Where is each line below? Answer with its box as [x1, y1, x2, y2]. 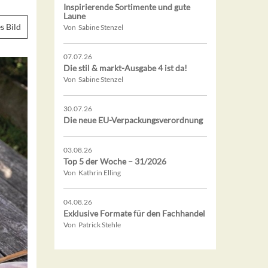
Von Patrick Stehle [63, 220, 121, 230]
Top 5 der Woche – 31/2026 [63, 156, 166, 167]
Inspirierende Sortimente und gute [63, 2, 190, 13]
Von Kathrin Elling [63, 168, 121, 178]
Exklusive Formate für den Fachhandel [63, 208, 205, 219]
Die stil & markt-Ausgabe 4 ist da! [63, 63, 187, 74]
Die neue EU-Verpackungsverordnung [63, 115, 203, 126]
